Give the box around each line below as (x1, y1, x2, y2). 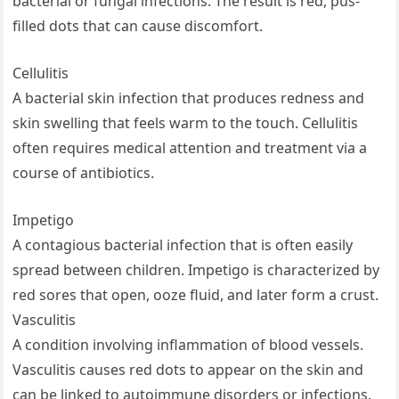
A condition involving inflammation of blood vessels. (12, 335, 364, 355)
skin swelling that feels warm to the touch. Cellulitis (12, 113, 359, 134)
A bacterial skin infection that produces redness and (12, 88, 365, 109)
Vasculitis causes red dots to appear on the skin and (12, 360, 364, 380)
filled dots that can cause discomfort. (12, 16, 264, 37)
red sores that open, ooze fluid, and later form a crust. (12, 285, 379, 305)
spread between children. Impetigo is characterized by (12, 260, 380, 281)
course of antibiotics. (12, 163, 155, 183)
